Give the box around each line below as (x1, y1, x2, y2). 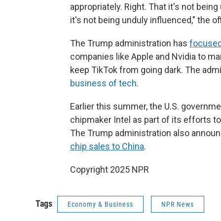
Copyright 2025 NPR (70, 164, 149, 175)
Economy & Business (68, 200, 133, 208)
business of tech (70, 78, 137, 88)
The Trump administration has (70, 38, 189, 48)
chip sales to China (70, 141, 144, 151)
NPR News (161, 200, 194, 208)
